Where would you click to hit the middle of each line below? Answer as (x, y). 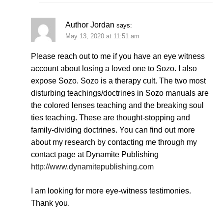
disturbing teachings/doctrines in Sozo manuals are (120, 93)
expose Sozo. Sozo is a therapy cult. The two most (118, 81)
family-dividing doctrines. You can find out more (113, 130)
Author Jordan (90, 25)
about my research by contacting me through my (114, 142)
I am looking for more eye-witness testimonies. (111, 191)
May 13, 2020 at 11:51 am (102, 36)
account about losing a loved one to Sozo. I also (114, 69)
